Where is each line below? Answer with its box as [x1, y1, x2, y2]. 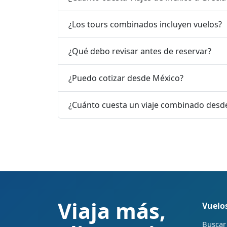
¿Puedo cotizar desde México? [68, 72, 183, 84]
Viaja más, [58, 197, 166, 225]
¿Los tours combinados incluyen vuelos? [68, 18, 222, 30]
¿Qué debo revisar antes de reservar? [68, 45, 211, 57]
